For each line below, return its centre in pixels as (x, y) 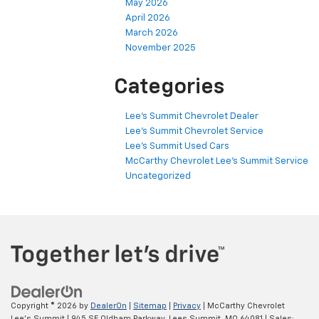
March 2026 (152, 33)
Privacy (187, 305)
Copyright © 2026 (45, 305)
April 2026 (148, 19)
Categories (169, 88)
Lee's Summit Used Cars (177, 147)
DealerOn (109, 305)
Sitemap (150, 305)
